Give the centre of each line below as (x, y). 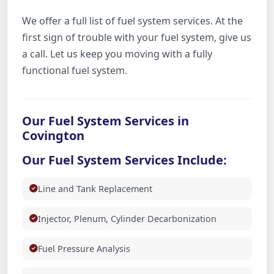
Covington (53, 135)
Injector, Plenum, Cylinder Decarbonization (127, 218)
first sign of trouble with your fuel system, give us (137, 37)
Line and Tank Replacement (95, 188)
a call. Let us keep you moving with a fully (117, 54)
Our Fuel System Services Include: (124, 160)
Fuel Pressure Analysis (84, 248)
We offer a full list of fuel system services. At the (132, 20)
